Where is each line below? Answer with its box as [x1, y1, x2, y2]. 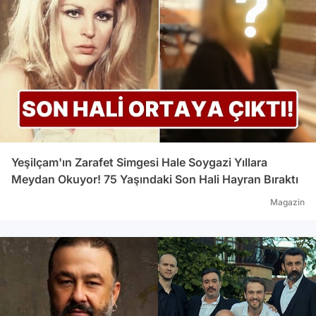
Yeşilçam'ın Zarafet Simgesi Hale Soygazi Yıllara [11, 155, 267, 169]
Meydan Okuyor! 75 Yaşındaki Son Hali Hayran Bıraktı [11, 172, 298, 186]
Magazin [270, 197, 305, 207]
